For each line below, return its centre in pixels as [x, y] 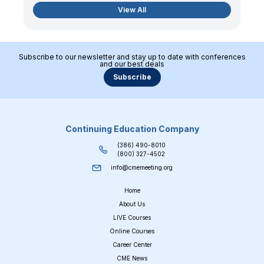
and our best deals [132, 64]
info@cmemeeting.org [141, 168]
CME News [132, 258]
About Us [132, 204]
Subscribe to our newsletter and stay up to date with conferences [132, 57]
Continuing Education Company [132, 129]
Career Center [132, 245]
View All [132, 10]
